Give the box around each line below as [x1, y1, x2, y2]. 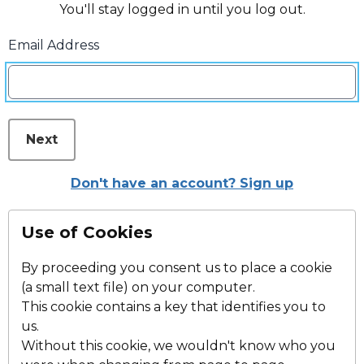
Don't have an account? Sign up [71, 175, 293, 192]
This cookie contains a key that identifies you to [21, 299, 326, 315]
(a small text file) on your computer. [21, 279, 255, 296]
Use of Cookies [21, 223, 153, 243]
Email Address [8, 37, 99, 54]
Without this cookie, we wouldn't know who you [21, 338, 336, 354]
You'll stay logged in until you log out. [58, 2, 305, 18]
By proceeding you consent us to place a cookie [21, 260, 332, 276]
